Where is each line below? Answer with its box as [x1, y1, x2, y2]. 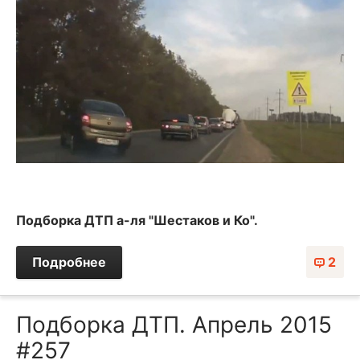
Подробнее [32, 253, 106, 270]
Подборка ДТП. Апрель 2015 [16, 310, 332, 338]
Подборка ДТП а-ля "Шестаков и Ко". [16, 211, 258, 228]
